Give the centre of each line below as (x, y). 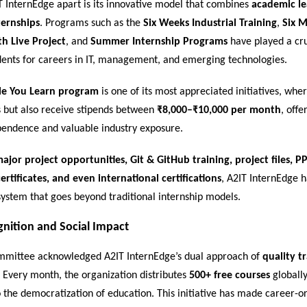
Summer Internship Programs (159, 42)
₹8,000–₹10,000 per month (219, 111)
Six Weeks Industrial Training (210, 24)
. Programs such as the (91, 24)
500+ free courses (230, 276)
